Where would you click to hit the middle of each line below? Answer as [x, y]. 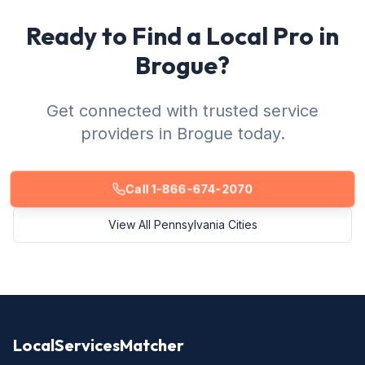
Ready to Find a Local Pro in [182, 36]
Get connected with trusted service [182, 111]
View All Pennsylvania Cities [182, 224]
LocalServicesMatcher [99, 345]
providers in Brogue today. [182, 134]
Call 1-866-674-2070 [189, 189]
